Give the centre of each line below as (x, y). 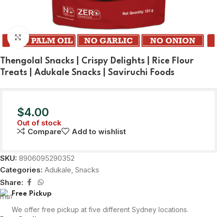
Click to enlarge (55, 37)
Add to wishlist (99, 132)
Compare (44, 132)
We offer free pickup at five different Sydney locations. (100, 210)
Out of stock (39, 123)
